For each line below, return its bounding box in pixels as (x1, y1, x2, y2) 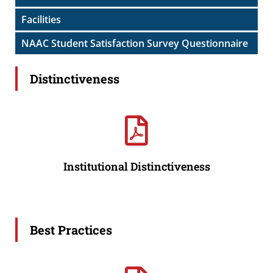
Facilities (21, 13, 61, 26)
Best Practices (30, 222, 112, 238)
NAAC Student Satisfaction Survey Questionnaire (21, 37, 248, 50)
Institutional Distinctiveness (63, 159, 210, 174)
